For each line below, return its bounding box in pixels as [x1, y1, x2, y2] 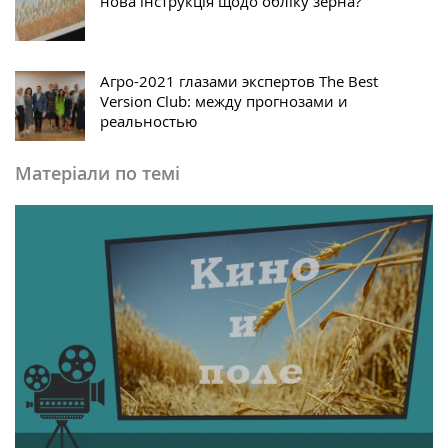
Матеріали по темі [15, 161, 180, 185]
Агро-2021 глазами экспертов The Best [100, 71, 378, 91]
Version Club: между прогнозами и [100, 91, 348, 111]
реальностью [100, 111, 197, 131]
